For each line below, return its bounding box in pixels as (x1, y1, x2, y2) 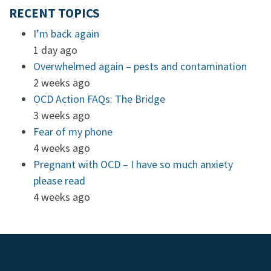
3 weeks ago (33, 108, 90, 122)
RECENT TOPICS (9, 5, 100, 21)
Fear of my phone (33, 125, 113, 139)
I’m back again (33, 27, 99, 41)
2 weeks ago (33, 76, 90, 90)
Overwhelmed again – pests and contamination (33, 59, 247, 73)
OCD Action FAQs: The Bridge (33, 92, 165, 106)
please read (33, 174, 85, 188)
